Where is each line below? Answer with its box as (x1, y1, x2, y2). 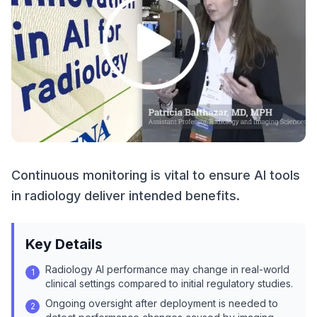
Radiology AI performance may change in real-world (45, 263, 289, 275)
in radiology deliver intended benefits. (11, 188, 240, 203)
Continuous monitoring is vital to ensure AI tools (11, 168, 300, 183)
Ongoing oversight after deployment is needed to (45, 297, 278, 309)
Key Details (25, 236, 103, 253)
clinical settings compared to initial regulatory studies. (45, 277, 293, 289)
